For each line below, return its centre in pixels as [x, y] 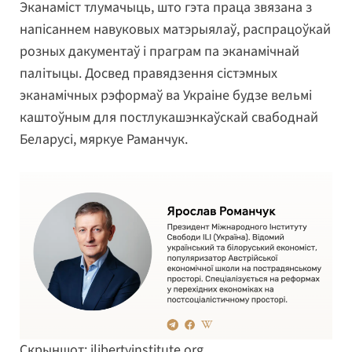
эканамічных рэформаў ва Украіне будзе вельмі [166, 95]
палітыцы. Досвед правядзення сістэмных [148, 73]
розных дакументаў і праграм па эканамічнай [159, 51]
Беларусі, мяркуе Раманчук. [104, 139]
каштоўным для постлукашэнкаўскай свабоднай [169, 117]
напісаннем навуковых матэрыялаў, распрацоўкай [175, 29]
